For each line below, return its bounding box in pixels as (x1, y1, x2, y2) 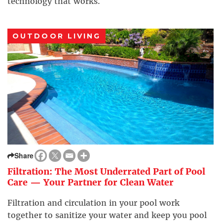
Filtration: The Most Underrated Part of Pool (7, 166, 205, 178)
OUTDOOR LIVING (12, 32, 101, 41)
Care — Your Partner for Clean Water (7, 177, 174, 188)
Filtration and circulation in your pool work (7, 198, 180, 208)
